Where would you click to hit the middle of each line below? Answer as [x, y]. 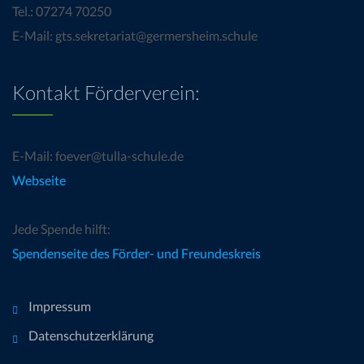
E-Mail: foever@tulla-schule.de [98, 156]
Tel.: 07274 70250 [62, 11]
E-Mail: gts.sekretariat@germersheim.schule [135, 35]
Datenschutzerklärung [91, 335]
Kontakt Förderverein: [106, 92]
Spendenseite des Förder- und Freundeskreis [136, 253]
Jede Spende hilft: [61, 229]
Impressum [60, 306]
